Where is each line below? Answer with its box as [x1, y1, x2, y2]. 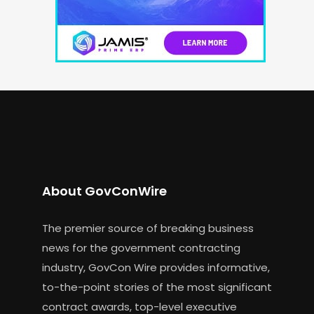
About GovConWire [41, 182, 167, 200]
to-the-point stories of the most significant [41, 280, 272, 295]
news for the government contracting [41, 240, 240, 256]
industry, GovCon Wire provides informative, [41, 260, 270, 275]
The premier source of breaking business [41, 221, 254, 236]
